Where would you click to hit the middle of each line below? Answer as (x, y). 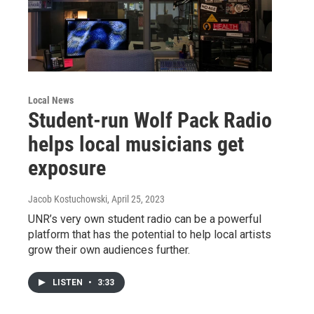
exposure (67, 168)
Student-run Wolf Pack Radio (150, 120)
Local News (51, 100)
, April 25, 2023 (136, 199)
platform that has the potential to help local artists (150, 234)
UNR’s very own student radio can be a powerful (145, 219)
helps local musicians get (136, 144)
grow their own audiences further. (109, 250)
